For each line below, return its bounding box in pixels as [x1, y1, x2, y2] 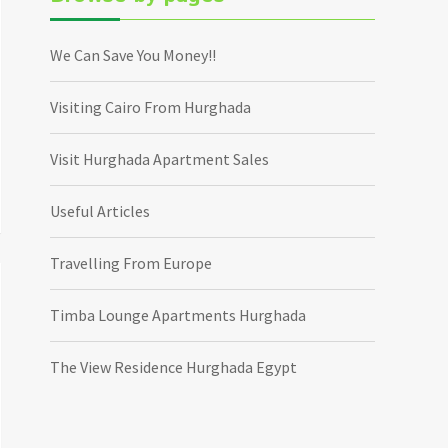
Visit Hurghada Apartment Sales [50, 148, 270, 169]
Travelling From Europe [50, 252, 213, 273]
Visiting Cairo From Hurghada [50, 96, 252, 117]
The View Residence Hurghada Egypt [50, 356, 298, 377]
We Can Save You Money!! [50, 44, 217, 65]
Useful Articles [50, 200, 151, 221]
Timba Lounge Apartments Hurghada [50, 304, 307, 325]
